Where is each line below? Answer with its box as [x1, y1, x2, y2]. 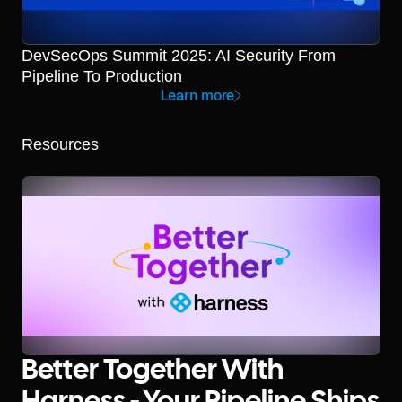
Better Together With [22, 358, 284, 384]
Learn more [161, 87, 234, 104]
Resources [22, 135, 99, 153]
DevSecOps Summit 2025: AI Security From [22, 46, 336, 65]
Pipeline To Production [22, 66, 182, 85]
